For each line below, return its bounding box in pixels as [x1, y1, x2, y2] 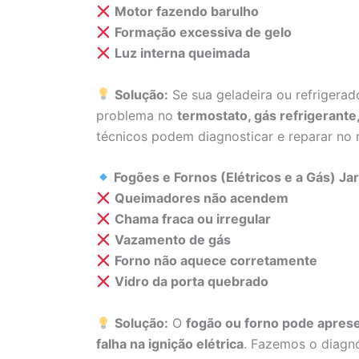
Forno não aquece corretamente [115, 252, 318, 269]
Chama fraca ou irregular [115, 211, 272, 228]
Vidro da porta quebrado [115, 273, 269, 290]
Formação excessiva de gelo [115, 24, 292, 41]
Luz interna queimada [115, 45, 251, 62]
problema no [96, 107, 177, 123]
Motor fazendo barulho [115, 3, 260, 20]
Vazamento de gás [115, 232, 232, 248]
